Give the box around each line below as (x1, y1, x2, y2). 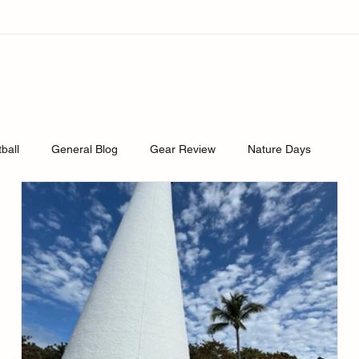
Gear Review (150, 142, 216, 155)
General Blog (51, 142, 119, 155)
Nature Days (248, 142, 312, 155)
